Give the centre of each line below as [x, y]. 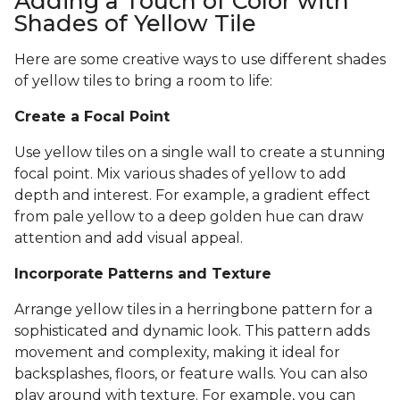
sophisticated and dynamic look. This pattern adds [192, 331]
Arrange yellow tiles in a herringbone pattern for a [193, 310]
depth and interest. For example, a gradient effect [192, 196]
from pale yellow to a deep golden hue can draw [189, 217]
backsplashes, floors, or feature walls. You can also [191, 374]
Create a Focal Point [92, 117]
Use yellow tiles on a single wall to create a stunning [200, 153]
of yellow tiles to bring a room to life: [143, 81]
